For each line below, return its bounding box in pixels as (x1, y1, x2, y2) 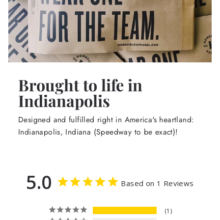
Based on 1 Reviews (121, 178, 194, 188)
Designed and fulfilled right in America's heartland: (18, 114, 194, 125)
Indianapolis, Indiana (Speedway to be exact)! (18, 126, 178, 137)
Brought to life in (18, 74, 142, 95)
